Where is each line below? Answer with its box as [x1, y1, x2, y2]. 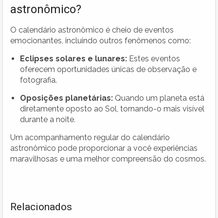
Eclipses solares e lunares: [20, 54, 127, 63]
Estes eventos [127, 54, 180, 63]
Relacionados [10, 200, 72, 213]
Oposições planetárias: [20, 93, 113, 103]
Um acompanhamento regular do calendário [10, 132, 170, 142]
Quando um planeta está [113, 93, 204, 103]
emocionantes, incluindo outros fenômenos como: [10, 36, 191, 45]
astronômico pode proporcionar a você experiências [10, 143, 198, 153]
